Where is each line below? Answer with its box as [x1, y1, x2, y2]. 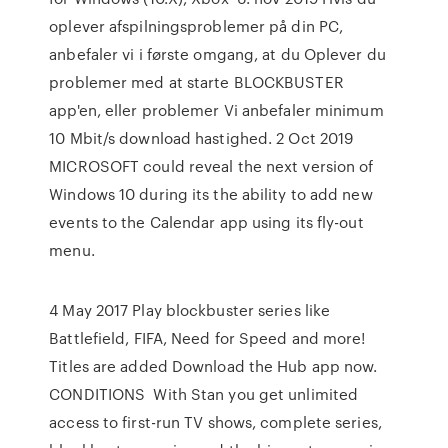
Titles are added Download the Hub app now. [49, 355, 378, 377]
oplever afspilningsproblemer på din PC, [49, 15, 344, 37]
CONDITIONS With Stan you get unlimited [49, 383, 359, 405]
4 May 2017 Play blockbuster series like [49, 299, 331, 321]
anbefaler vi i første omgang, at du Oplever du [49, 43, 386, 65]
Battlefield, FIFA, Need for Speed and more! [49, 327, 366, 349]
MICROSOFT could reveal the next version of [49, 155, 374, 177]
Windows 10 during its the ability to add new [49, 183, 373, 205]
